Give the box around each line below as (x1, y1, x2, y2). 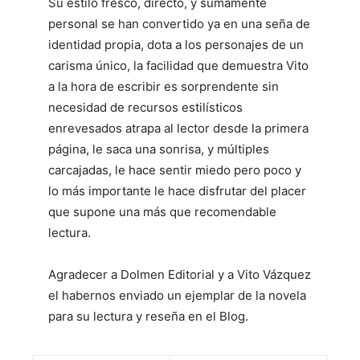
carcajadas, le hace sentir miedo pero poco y (48, 162, 301, 178)
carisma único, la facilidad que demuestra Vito (48, 58, 309, 73)
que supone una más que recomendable (48, 204, 276, 219)
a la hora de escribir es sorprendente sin (48, 79, 279, 94)
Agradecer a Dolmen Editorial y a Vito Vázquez (48, 267, 311, 282)
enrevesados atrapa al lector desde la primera (48, 121, 309, 136)
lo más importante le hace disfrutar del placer (48, 183, 306, 198)
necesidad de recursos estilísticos (48, 100, 243, 115)
